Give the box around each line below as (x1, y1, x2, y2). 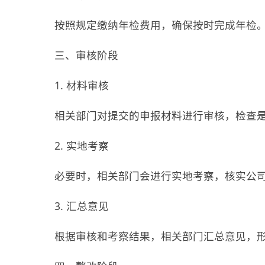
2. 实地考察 (54, 138, 109, 153)
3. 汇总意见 (54, 198, 109, 213)
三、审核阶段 (54, 47, 118, 62)
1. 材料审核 (54, 77, 109, 92)
